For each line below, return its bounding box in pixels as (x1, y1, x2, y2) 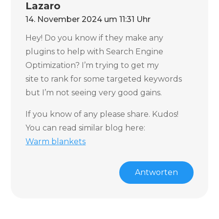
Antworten (134, 168, 178, 177)
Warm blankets (25, 137, 86, 146)
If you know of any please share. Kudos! (25, 109, 179, 119)
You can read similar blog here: (25, 123, 146, 132)
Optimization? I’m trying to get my (25, 61, 159, 70)
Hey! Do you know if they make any (25, 33, 164, 43)
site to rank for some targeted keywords (25, 74, 182, 84)
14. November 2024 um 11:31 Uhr (25, 15, 151, 24)
